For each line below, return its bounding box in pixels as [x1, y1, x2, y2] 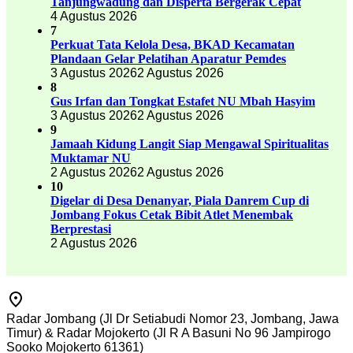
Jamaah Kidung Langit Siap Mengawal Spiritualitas [50, 136, 329, 150]
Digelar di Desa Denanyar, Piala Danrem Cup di [50, 193, 309, 207]
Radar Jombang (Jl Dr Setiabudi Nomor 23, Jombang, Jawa [6, 312, 339, 326]
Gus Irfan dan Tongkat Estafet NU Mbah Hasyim [50, 94, 315, 108]
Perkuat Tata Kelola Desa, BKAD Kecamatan [50, 37, 295, 51]
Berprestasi [50, 221, 111, 236]
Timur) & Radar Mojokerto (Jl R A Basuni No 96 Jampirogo [6, 326, 331, 340]
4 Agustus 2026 [50, 9, 137, 23]
